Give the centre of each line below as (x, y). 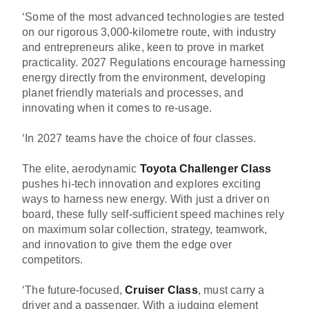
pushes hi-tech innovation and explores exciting (142, 183)
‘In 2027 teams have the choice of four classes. (139, 138)
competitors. (53, 259)
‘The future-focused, (74, 290)
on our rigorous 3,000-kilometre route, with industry (149, 32)
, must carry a (231, 290)
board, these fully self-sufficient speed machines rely (153, 214)
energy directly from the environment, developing (144, 77)
